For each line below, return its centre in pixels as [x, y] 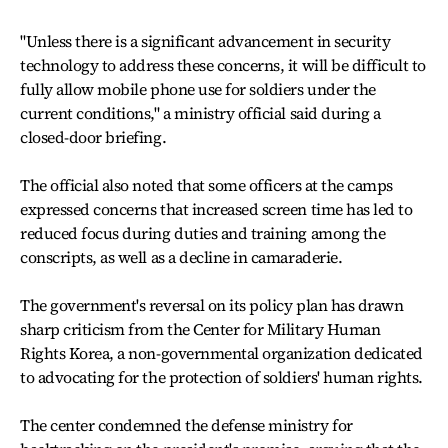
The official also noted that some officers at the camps [206, 185]
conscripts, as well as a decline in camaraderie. [181, 257]
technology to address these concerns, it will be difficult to [223, 65]
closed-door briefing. [93, 137]
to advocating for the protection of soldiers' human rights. [221, 377]
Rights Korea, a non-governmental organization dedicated [221, 353]
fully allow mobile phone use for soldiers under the [198, 89]
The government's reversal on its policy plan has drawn [212, 305]
